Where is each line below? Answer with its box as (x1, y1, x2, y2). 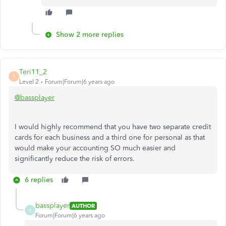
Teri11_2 (19, 68, 47, 76)
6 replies (25, 176, 53, 184)
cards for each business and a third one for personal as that (15, 133, 205, 142)
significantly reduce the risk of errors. (15, 154, 135, 163)
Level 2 (19, 78, 39, 85)
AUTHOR (72, 202, 95, 209)
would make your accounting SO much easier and (15, 144, 176, 152)
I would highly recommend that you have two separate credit (15, 123, 211, 131)
